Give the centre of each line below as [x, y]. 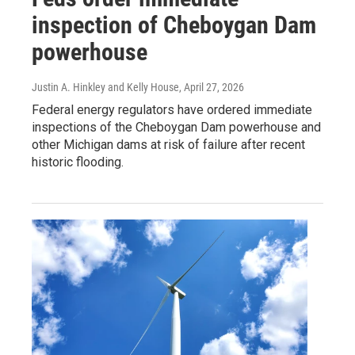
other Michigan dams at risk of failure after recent [168, 144]
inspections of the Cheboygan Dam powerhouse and [176, 127]
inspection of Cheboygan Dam [174, 25]
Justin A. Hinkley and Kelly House [105, 87]
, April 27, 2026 [212, 87]
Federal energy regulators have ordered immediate [172, 109]
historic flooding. [78, 162]
